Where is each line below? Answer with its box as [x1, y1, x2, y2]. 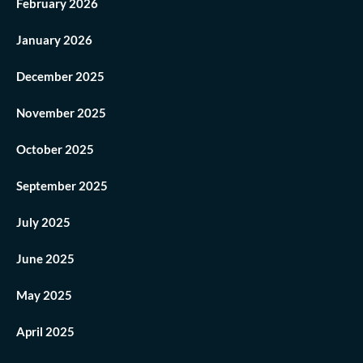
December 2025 [16, 69, 105, 84]
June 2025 [16, 251, 75, 267]
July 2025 [16, 215, 70, 230]
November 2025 [16, 105, 106, 121]
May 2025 [16, 288, 72, 303]
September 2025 [16, 178, 108, 194]
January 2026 [16, 32, 92, 48]
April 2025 [16, 324, 75, 340]
